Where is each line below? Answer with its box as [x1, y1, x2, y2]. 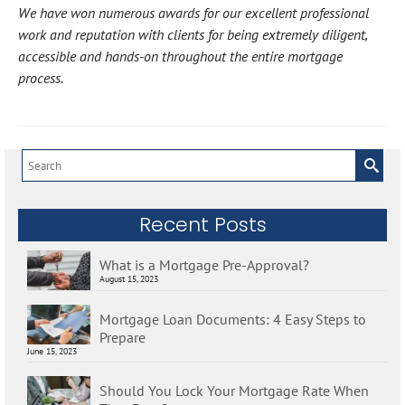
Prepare [99, 328, 146, 347]
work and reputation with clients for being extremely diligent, [18, 25, 367, 44]
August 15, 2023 [99, 273, 158, 286]
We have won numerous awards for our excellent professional [18, 4, 369, 23]
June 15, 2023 [27, 345, 77, 358]
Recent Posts [138, 211, 267, 240]
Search [22, 151, 63, 170]
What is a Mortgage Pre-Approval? [99, 256, 309, 275]
